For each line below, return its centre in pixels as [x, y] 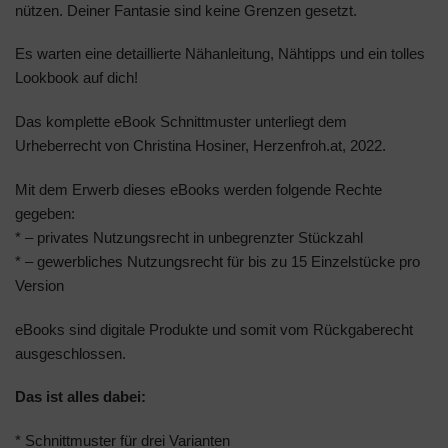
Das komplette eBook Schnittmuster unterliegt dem [181, 122]
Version [39, 285]
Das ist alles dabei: [80, 397]
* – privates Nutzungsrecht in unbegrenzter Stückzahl [189, 237]
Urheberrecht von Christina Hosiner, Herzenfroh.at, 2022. [200, 146]
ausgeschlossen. [70, 353]
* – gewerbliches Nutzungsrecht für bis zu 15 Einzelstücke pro [217, 261]
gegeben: [45, 213]
